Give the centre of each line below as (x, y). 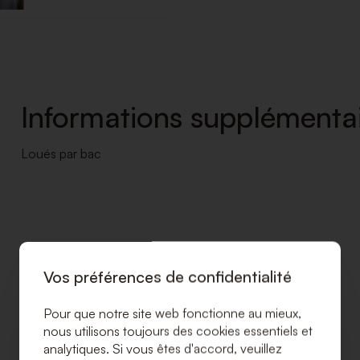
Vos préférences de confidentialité (168, 276)
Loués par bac (61, 153)
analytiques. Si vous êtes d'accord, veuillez (163, 348)
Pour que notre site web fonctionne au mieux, (172, 313)
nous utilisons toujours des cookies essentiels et (178, 330)
